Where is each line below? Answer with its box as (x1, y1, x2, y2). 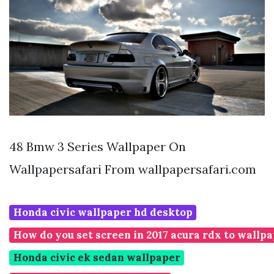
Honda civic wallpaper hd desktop (13, 206, 193, 220)
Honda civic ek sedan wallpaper (13, 251, 180, 265)
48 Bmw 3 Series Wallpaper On (9, 139, 186, 155)
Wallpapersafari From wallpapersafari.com (9, 161, 256, 177)
